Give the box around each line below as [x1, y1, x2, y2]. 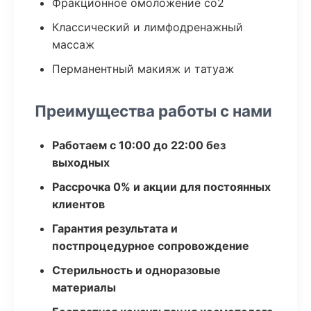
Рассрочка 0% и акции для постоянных [52, 180, 271, 194]
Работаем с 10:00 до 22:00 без [52, 138, 226, 152]
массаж [52, 37, 94, 51]
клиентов [52, 197, 105, 211]
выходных [52, 155, 110, 169]
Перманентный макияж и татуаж [52, 62, 234, 76]
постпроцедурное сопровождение [52, 239, 249, 253]
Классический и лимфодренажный [52, 20, 243, 34]
